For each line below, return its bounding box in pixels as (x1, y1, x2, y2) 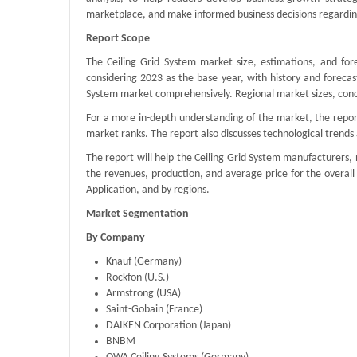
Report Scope (86, 33, 150, 45)
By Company (86, 232, 145, 245)
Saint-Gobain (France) (106, 304, 202, 316)
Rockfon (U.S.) (106, 272, 169, 284)
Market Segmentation (86, 208, 189, 221)
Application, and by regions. (86, 184, 210, 197)
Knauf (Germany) (106, 256, 182, 269)
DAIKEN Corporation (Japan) (106, 320, 231, 332)
